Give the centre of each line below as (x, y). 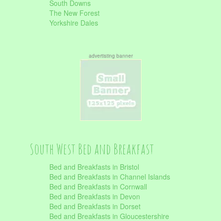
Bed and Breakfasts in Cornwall (98, 186)
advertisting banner (110, 56)
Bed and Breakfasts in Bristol (94, 167)
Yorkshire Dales (74, 23)
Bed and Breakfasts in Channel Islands (110, 177)
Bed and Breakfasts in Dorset (95, 206)
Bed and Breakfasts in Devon (95, 196)
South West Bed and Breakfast (92, 149)
